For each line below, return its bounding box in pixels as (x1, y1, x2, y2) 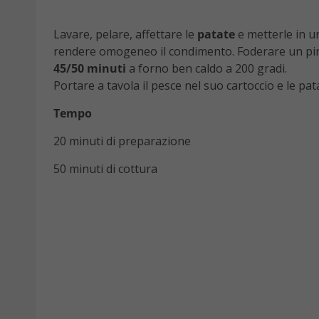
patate (197, 26, 235, 43)
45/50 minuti (53, 61, 126, 77)
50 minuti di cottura (53, 161, 157, 177)
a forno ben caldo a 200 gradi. (126, 61, 287, 77)
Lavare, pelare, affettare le (53, 26, 197, 43)
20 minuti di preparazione (53, 133, 191, 150)
